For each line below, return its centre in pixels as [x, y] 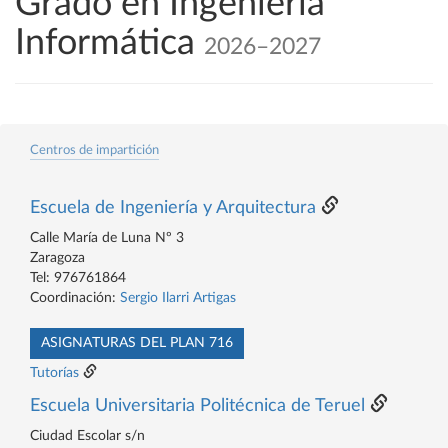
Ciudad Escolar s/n [87, 436]
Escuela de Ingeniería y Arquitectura [173, 208]
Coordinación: [75, 298]
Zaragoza [57, 258]
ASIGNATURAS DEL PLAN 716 [137, 343]
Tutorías [54, 373]
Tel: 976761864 [78, 278]
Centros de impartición [94, 150]
